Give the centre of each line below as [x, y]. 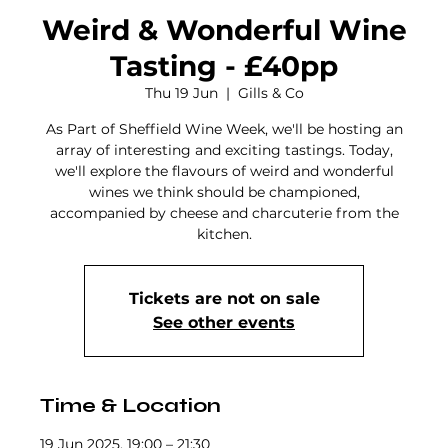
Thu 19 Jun [181, 93]
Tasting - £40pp [224, 66]
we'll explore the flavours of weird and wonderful [224, 171]
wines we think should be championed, [224, 192]
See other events [224, 322]
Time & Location [130, 405]
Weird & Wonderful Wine [224, 30]
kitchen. [224, 234]
